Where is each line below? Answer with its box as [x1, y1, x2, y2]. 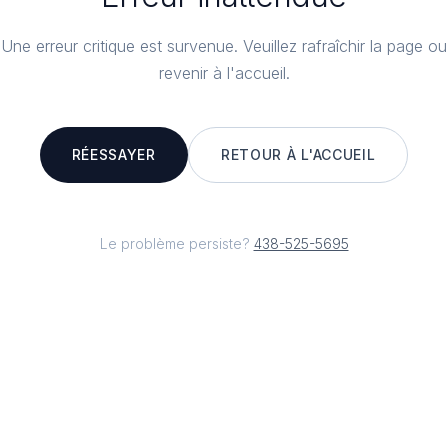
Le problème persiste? [99, 235, 250, 252]
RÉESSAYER [71, 146, 156, 163]
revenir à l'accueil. [158, 63, 290, 83]
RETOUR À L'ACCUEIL [220, 146, 376, 163]
